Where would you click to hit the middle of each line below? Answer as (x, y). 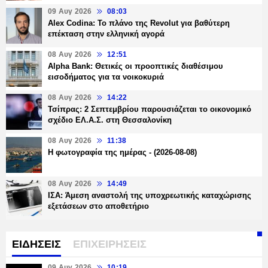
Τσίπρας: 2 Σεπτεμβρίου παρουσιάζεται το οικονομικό (150, 109)
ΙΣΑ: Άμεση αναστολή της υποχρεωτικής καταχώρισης (150, 196)
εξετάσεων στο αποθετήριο (98, 206)
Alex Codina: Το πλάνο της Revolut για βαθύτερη (139, 23)
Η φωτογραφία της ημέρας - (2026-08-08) (122, 153)
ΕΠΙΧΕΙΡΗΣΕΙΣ (110, 244)
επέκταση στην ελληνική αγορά (106, 34)
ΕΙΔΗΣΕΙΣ (36, 244)
